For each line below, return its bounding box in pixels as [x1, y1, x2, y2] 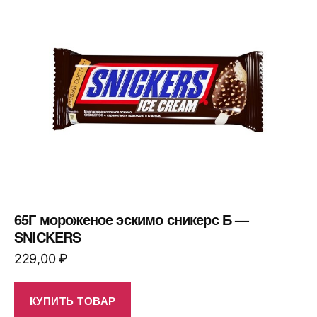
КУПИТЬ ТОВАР [29, 292, 116, 309]
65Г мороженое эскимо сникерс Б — [14, 209, 249, 229]
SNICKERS [14, 226, 81, 247]
